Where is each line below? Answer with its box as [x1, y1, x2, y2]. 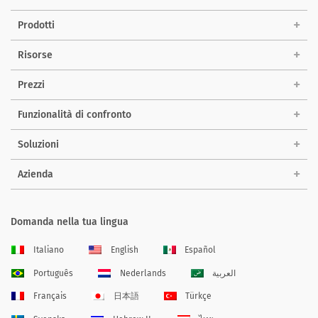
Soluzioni [18, 138, 59, 150]
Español [185, 244, 216, 255]
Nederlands [119, 268, 166, 278]
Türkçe [185, 291, 212, 302]
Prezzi [18, 78, 45, 91]
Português [33, 268, 73, 278]
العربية [212, 268, 236, 278]
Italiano [33, 244, 64, 255]
